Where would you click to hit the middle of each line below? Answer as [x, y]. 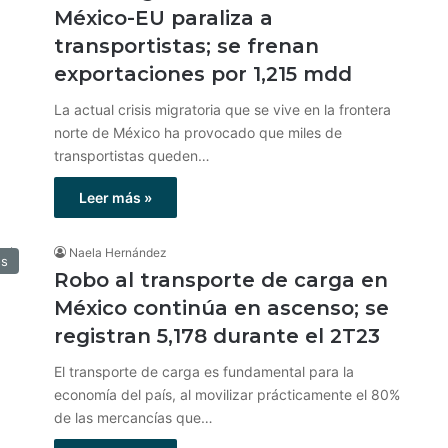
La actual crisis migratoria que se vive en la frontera [222, 109]
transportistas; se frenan [186, 46]
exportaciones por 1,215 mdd [203, 74]
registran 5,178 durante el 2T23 [217, 336]
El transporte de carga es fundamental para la [204, 371]
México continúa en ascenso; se [221, 308]
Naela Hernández [118, 252]
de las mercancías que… [133, 417]
